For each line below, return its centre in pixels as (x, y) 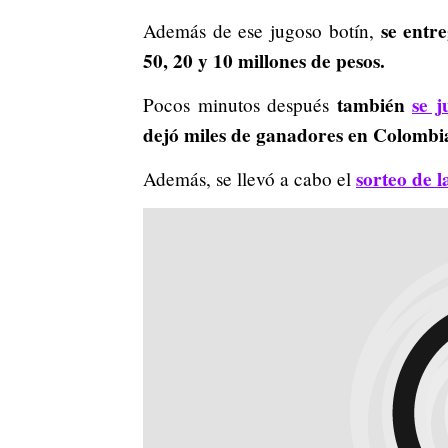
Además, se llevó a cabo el (249, 178)
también (374, 104)
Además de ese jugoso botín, (262, 30)
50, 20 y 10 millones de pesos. (264, 60)
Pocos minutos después (240, 104)
